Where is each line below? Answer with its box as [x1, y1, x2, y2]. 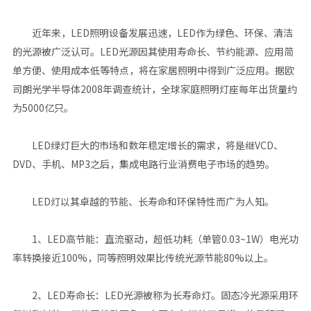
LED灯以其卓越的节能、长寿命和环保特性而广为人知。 [12, 194, 274, 208]
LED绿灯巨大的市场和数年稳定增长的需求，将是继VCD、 [12, 138, 283, 152]
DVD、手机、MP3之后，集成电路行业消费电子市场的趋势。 [12, 157, 275, 171]
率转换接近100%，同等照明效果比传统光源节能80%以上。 [12, 251, 274, 264]
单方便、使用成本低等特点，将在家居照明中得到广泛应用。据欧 [12, 63, 294, 77]
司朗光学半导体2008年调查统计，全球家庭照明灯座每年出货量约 [12, 82, 297, 96]
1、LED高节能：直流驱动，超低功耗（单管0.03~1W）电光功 [12, 232, 299, 246]
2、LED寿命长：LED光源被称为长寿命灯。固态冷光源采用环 [12, 288, 299, 302]
